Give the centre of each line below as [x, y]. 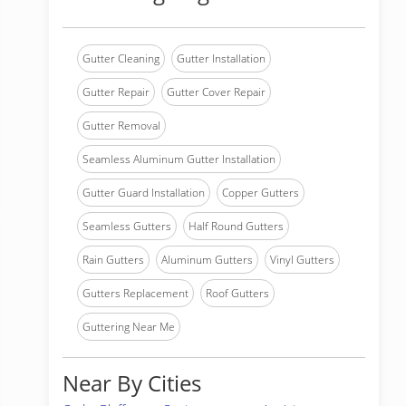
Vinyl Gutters [302, 260]
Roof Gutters [237, 293]
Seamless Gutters [127, 226]
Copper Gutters [261, 193]
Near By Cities [132, 383]
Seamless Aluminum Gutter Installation [179, 159]
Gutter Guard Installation [144, 193]
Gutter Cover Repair [216, 92]
